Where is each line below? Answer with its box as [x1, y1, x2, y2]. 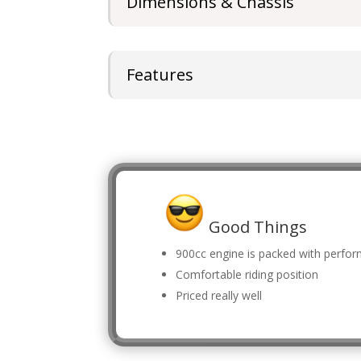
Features [127, 63, 194, 85]
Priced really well [176, 287, 263, 303]
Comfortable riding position [176, 266, 319, 282]
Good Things [205, 215, 308, 238]
